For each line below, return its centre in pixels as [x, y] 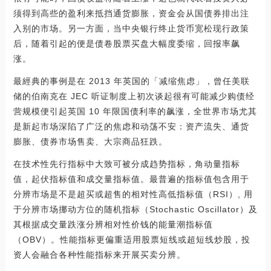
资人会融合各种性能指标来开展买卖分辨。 [99, 254]
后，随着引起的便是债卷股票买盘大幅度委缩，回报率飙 [126, 43]
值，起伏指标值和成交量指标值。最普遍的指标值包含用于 [131, 179]
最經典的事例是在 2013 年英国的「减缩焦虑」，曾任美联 [131, 81]
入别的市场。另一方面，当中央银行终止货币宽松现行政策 [131, 28]
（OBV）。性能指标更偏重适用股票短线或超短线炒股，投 [132, 239]
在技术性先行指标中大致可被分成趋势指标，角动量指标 [126, 164]
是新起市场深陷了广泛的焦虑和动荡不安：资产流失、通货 [131, 126]
